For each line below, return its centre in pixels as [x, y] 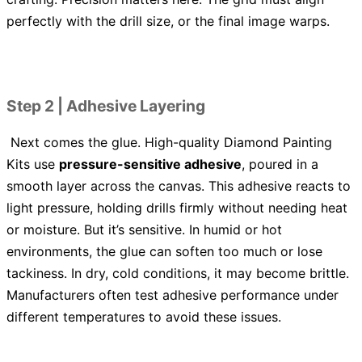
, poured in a [280, 164]
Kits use [33, 164]
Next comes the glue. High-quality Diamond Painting [169, 143]
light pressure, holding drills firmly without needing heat [177, 208]
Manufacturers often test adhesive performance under [173, 295]
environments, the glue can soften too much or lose [164, 252]
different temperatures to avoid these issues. [144, 317]
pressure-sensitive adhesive [150, 164]
